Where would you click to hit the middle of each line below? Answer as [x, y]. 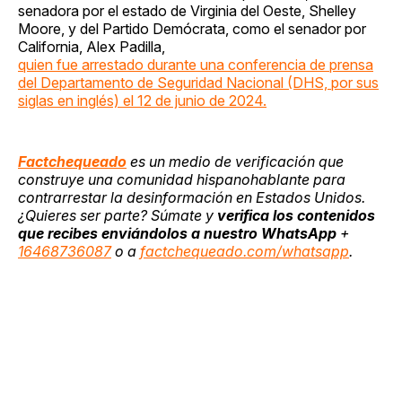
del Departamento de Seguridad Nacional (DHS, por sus [198, 82]
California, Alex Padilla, [92, 46]
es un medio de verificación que [235, 161]
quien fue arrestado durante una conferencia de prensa [196, 64]
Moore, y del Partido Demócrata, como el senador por [192, 28]
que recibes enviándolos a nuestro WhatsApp [177, 233]
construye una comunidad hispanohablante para [182, 179]
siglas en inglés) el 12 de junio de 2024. [142, 100]
